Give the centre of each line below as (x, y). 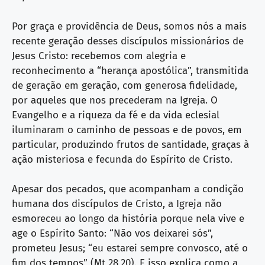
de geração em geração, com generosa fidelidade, (125, 85)
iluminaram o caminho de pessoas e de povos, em (127, 130)
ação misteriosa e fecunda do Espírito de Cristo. (122, 159)
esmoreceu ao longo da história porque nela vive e (128, 219)
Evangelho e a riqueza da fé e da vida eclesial (116, 115)
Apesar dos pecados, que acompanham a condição (128, 189)
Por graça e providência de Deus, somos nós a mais (129, 26)
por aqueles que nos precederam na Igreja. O (115, 100)
